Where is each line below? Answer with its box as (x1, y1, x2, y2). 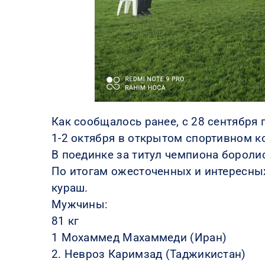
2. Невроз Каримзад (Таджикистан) (51, 247, 246, 261)
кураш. (51, 180, 88, 195)
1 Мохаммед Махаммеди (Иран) (51, 230, 227, 244)
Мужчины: (51, 197, 108, 211)
